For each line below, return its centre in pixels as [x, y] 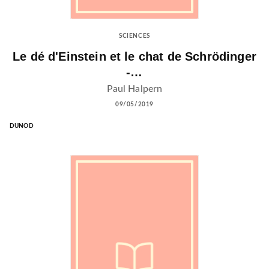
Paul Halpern [134, 89]
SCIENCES [134, 36]
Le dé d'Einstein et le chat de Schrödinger [134, 57]
